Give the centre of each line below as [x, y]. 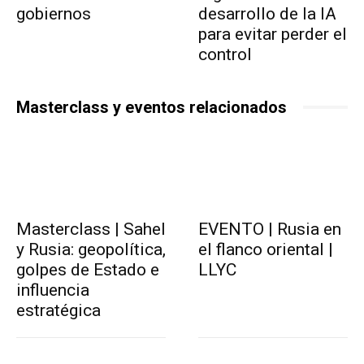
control [225, 54]
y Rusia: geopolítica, [91, 249]
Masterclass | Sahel [91, 229]
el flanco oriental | [266, 249]
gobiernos [54, 13]
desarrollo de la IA [267, 13]
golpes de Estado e [88, 269]
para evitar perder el [273, 34]
